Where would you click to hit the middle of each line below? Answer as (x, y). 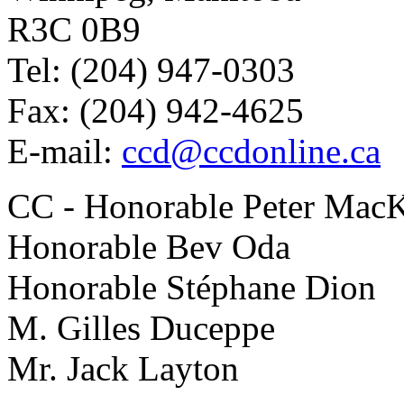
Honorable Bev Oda (149, 246)
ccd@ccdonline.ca (251, 151)
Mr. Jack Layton (123, 368)
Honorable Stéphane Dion (192, 287)
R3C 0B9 (74, 29)
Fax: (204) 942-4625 (156, 110)
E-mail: (64, 151)
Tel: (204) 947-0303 (151, 69)
